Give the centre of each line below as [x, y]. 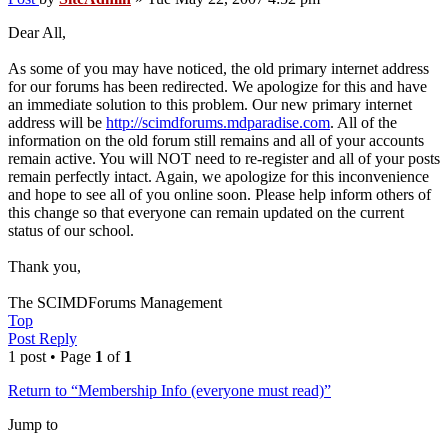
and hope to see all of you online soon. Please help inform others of [219, 195]
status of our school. [71, 231]
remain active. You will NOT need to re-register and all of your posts [224, 159]
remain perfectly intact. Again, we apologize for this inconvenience [218, 177]
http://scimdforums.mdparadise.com [218, 123]
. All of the [363, 123]
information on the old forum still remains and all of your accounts [216, 141]
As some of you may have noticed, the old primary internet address [218, 69]
